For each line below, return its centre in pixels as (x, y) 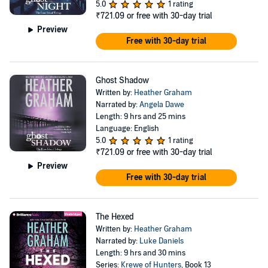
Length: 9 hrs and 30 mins (140, 253)
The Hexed (115, 217)
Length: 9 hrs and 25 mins (140, 117)
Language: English (127, 129)
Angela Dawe (162, 105)
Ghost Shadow (122, 80)
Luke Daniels (161, 241)
